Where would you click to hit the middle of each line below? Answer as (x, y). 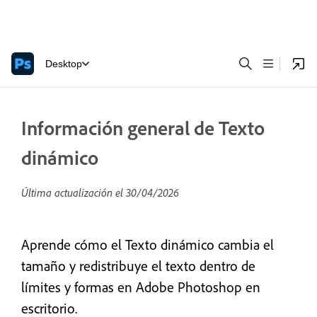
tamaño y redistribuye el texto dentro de (138, 266)
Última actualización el (74, 192)
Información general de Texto (143, 128)
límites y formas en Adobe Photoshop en (141, 287)
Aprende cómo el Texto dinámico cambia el (148, 244)
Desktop (64, 63)
